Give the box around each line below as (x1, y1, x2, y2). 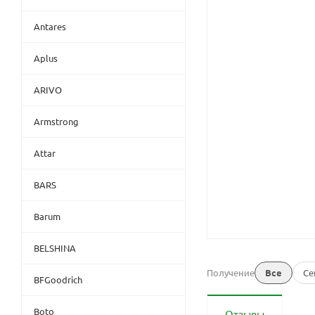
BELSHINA (34, 241, 76, 254)
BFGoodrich (34, 273, 82, 285)
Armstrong (34, 115, 79, 127)
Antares (34, 20, 66, 32)
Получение (207, 266, 255, 278)
